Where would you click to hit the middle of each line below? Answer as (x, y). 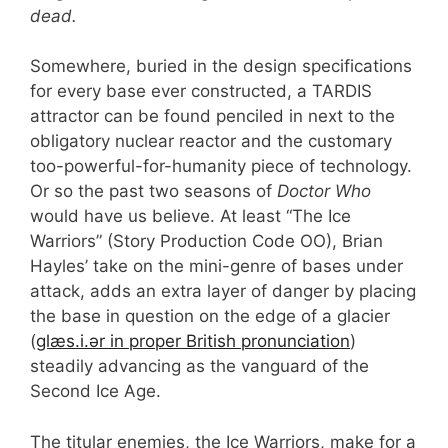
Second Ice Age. (95, 391)
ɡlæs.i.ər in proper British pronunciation (193, 341)
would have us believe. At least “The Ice (190, 216)
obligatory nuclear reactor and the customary (211, 141)
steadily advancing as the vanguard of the (199, 366)
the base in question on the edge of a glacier (210, 316)
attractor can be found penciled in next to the (212, 116)
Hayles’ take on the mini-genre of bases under (216, 266)
